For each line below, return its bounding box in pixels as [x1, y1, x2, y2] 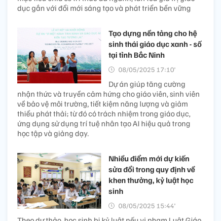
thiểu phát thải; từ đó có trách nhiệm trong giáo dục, [17, 108, 190, 118]
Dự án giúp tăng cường [109, 78, 185, 89]
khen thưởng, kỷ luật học [109, 175, 193, 185]
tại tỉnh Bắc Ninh [109, 49, 165, 60]
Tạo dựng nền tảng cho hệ [109, 28, 197, 38]
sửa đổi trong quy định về [109, 164, 195, 174]
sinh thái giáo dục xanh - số [109, 38, 202, 49]
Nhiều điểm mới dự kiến [109, 153, 189, 163]
